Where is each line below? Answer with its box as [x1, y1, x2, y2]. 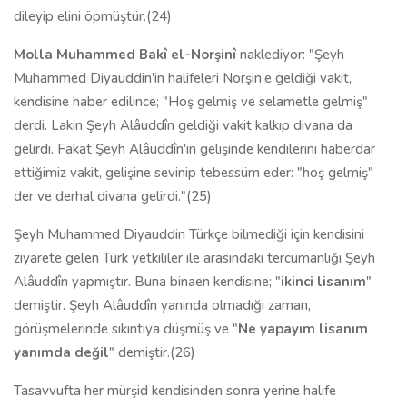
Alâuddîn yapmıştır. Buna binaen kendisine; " [14, 273, 281, 291]
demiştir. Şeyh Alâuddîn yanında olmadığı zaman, [14, 296, 311, 314]
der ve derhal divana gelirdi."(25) [14, 187, 212, 205]
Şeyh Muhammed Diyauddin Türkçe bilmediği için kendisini [14, 225, 364, 243]
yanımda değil [14, 343, 109, 362]
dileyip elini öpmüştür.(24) [14, 7, 172, 25]
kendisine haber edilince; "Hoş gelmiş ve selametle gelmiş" [14, 93, 368, 111]
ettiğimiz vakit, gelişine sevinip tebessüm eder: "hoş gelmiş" [14, 164, 373, 182]
